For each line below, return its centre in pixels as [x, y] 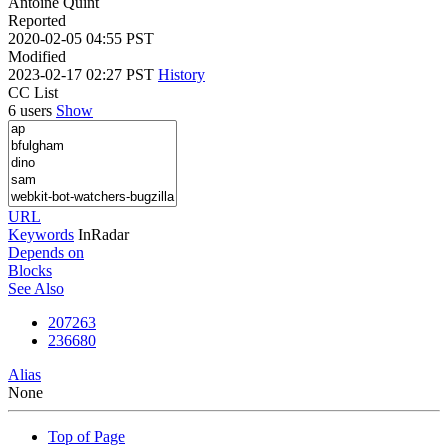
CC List [33, 92]
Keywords [41, 234]
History [181, 74]
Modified [37, 56]
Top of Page [86, 436]
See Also [36, 288]
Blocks [30, 270]
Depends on [46, 252]
